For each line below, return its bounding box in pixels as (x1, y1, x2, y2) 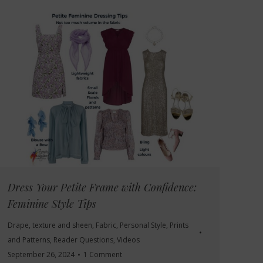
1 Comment (83, 249, 122, 260)
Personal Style (120, 220, 166, 231)
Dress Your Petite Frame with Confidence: (8, 180, 197, 195)
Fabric (96, 220, 116, 231)
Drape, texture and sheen (8, 220, 92, 231)
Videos (117, 235, 140, 245)
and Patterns (8, 235, 50, 245)
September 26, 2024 (8, 249, 75, 260)
